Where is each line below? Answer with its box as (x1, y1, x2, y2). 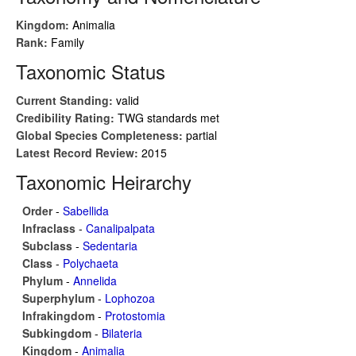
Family (51, 34, 84, 50)
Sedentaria (83, 238, 137, 253)
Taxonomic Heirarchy (16, 168, 192, 195)
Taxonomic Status (16, 57, 165, 85)
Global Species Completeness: (16, 127, 186, 143)
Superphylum (22, 290, 98, 306)
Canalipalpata (86, 220, 155, 236)
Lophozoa (105, 290, 155, 306)
